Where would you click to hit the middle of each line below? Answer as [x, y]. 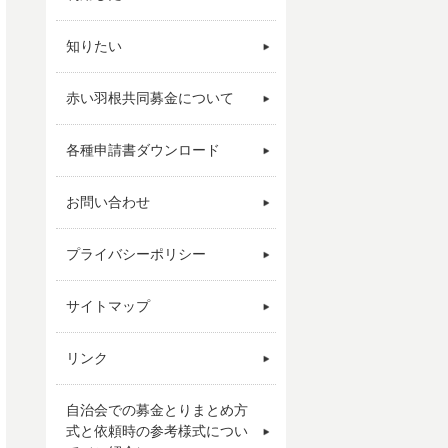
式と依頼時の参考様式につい [157, 431]
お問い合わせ [108, 202]
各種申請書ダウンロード [143, 150]
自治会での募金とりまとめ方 [157, 410]
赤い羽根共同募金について [150, 98]
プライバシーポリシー [136, 254]
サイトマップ [108, 306]
